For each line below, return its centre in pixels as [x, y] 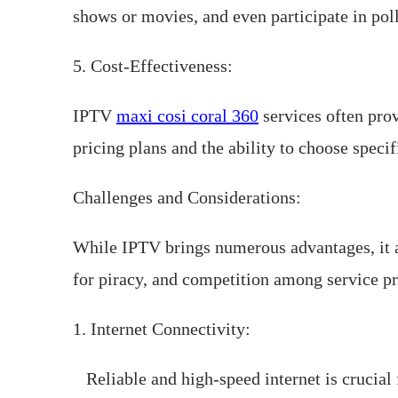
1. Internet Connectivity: [162, 329]
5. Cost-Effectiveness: [153, 66]
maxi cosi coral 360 [187, 115]
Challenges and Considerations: [187, 197]
